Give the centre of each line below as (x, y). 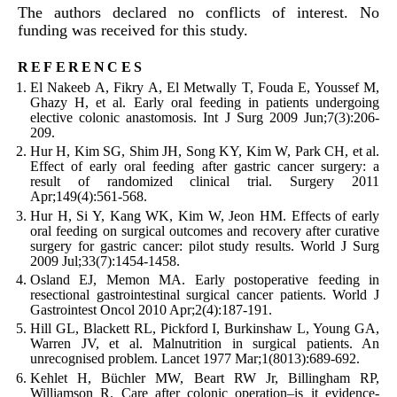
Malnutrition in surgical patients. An (266, 344)
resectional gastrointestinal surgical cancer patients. (178, 294)
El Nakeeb (61, 87)
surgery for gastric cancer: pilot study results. (163, 245)
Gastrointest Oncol (82, 309)
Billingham (319, 378)
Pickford (184, 329)
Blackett (106, 329)
